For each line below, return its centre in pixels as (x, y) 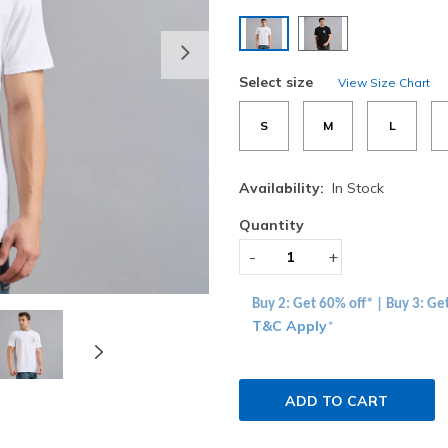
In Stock (358, 188)
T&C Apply (289, 326)
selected (294, 62)
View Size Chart (384, 82)
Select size (276, 82)
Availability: (281, 188)
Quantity (271, 225)
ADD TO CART (337, 401)
